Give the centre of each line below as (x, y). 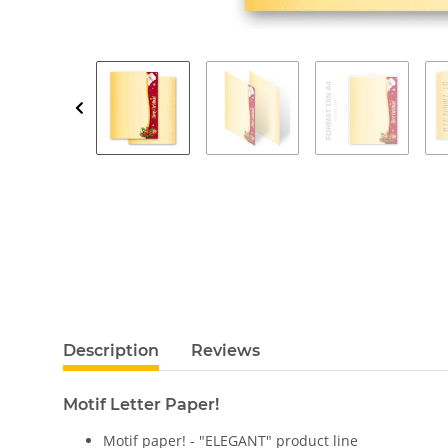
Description (111, 351)
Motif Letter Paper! (141, 405)
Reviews (225, 351)
